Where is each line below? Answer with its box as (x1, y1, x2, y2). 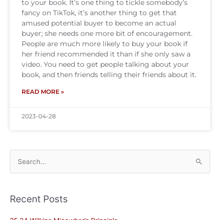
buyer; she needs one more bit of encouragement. (22, 29, 192, 38)
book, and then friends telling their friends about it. (22, 70, 196, 79)
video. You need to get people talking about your (22, 60, 189, 69)
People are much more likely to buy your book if (22, 39, 188, 48)
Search (9, 159, 32, 166)
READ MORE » (22, 88, 64, 95)
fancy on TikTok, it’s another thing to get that (22, 8, 177, 17)
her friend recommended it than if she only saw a (22, 50, 191, 58)
